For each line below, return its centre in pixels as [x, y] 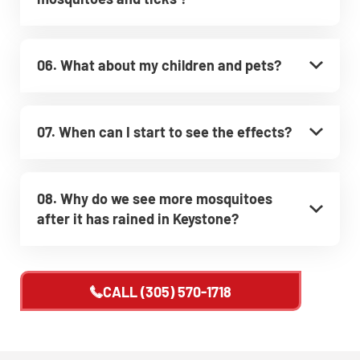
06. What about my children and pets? [159, 65]
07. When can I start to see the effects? [164, 131]
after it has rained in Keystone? [138, 218]
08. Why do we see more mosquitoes [155, 198]
